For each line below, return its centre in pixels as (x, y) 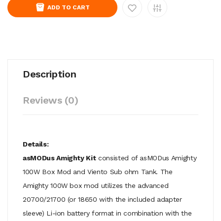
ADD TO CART (69, 7)
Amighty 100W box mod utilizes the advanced (96, 185)
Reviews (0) (51, 100)
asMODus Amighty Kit (59, 158)
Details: (36, 144)
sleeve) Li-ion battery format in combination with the (107, 213)
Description (50, 74)
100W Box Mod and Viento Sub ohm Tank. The (98, 171)
